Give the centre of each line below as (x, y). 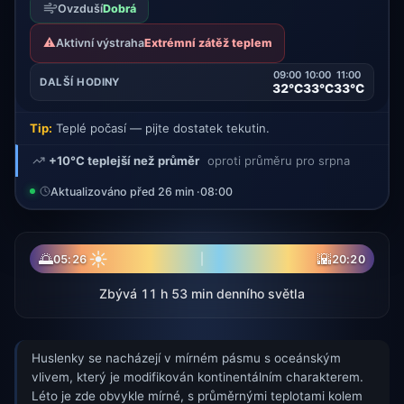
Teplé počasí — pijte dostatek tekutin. (161, 129)
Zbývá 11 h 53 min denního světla (202, 293)
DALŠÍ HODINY (80, 83)
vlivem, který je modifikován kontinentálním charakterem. (197, 377)
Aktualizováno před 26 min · (125, 191)
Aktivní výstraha (100, 43)
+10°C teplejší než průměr (124, 161)
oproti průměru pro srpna (278, 161)
